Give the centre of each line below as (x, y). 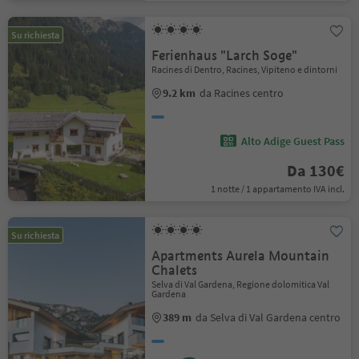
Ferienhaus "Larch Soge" (225, 56)
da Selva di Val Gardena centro (268, 317)
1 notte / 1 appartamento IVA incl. (277, 189)
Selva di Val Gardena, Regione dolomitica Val (241, 284)
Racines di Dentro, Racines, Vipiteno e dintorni (245, 69)
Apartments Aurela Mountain (241, 256)
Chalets (175, 270)
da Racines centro (242, 93)
